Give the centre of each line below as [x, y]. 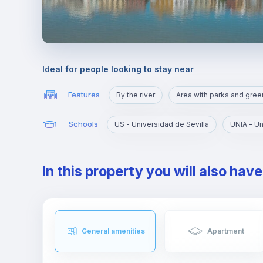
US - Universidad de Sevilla [161, 124]
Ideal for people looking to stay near [118, 69]
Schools [83, 124]
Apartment [226, 231]
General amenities [113, 231]
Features [84, 95]
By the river [136, 95]
